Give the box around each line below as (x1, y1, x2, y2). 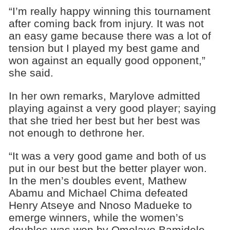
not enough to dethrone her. (8, 127, 145, 139)
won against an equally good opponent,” (8, 54, 205, 67)
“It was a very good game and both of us (8, 149, 206, 162)
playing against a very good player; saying (8, 102, 216, 114)
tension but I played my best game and (8, 42, 200, 54)
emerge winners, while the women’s (8, 211, 184, 223)
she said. (8, 67, 53, 79)
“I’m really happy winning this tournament (8, 5, 210, 17)
